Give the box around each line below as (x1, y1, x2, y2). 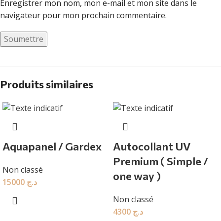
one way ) (113, 169, 161, 183)
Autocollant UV (113, 140, 190, 153)
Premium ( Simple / (113, 154, 208, 168)
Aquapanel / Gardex (2, 140, 102, 153)
